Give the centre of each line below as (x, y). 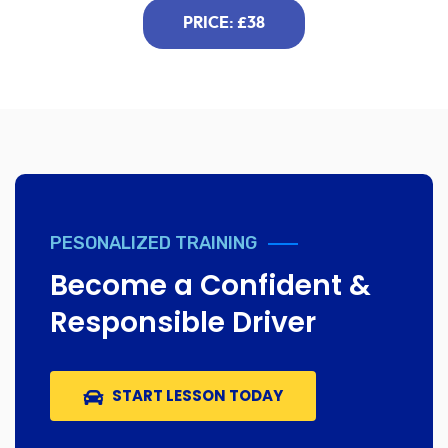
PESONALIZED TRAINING (153, 243)
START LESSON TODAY (197, 396)
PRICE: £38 (224, 23)
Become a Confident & (210, 286)
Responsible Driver (183, 323)
